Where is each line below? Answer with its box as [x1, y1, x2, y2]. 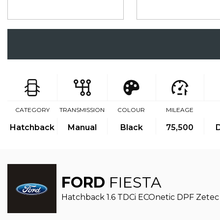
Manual [68, 123, 97, 132]
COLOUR [117, 106, 145, 113]
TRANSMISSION [59, 106, 105, 113]
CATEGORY [15, 106, 50, 113]
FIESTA [105, 173, 162, 192]
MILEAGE [165, 106, 193, 113]
